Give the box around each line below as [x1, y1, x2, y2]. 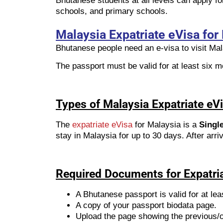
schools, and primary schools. [56, 6, 168, 16]
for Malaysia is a [132, 120, 197, 130]
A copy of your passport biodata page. [76, 200, 217, 210]
